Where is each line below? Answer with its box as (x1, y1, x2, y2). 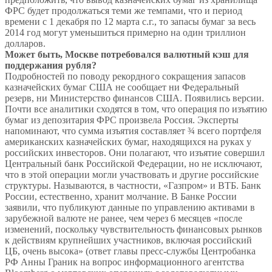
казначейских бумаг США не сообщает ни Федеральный (5, 82, 239, 93)
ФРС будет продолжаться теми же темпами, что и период (5, 5, 242, 16)
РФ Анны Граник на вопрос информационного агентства (5, 257, 244, 268)
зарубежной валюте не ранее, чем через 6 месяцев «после (5, 213, 242, 224)
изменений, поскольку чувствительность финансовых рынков (5, 224, 262, 235)
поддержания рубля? (5, 60, 97, 71)
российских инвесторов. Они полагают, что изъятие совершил (5, 148, 265, 158)
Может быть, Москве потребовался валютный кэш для (5, 49, 249, 60)
